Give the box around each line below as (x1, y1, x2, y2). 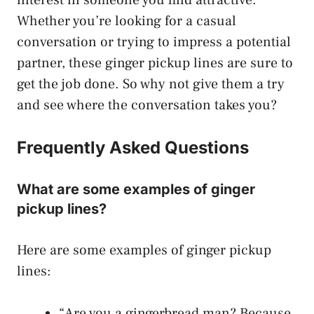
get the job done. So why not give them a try (17, 74, 285, 93)
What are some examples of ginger (17, 180, 255, 198)
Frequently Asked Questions (17, 137, 249, 158)
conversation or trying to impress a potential (17, 32, 291, 51)
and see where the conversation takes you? (17, 95, 277, 114)
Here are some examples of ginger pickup (17, 240, 271, 259)
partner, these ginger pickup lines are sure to (17, 53, 293, 72)
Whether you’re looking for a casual (17, 11, 236, 30)
